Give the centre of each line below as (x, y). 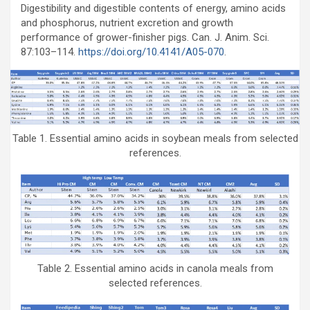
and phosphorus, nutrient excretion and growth (127, 23)
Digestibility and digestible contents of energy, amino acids (153, 8)
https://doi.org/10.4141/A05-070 (151, 52)
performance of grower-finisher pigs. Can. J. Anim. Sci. (145, 37)
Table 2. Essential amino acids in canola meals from (155, 268)
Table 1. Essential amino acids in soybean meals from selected (155, 139)
